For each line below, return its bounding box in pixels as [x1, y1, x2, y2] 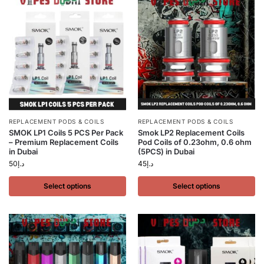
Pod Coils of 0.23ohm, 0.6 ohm [138, 137, 252, 147]
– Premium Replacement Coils [9, 137, 118, 147]
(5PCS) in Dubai [138, 147, 194, 156]
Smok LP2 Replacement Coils [138, 128, 245, 137]
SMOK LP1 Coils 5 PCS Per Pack [9, 128, 123, 137]
